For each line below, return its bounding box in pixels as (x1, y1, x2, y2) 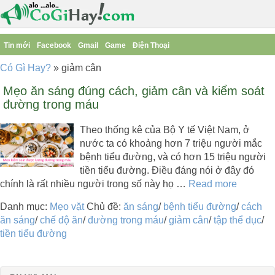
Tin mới (4, 41, 30, 50)
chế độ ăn (40, 215, 83, 225)
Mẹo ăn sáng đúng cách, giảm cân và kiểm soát (3, 84, 265, 98)
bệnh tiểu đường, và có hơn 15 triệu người (80, 152, 266, 162)
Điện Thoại (133, 41, 169, 50)
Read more (188, 179, 237, 189)
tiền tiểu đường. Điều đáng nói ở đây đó (80, 165, 254, 176)
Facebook (37, 41, 71, 50)
